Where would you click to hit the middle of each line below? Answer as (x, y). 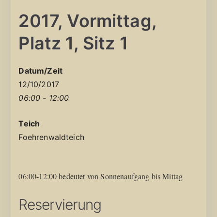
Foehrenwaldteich (51, 137)
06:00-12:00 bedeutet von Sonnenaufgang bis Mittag (101, 176)
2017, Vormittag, (87, 21)
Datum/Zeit (41, 70)
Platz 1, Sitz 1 (73, 43)
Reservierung (60, 204)
